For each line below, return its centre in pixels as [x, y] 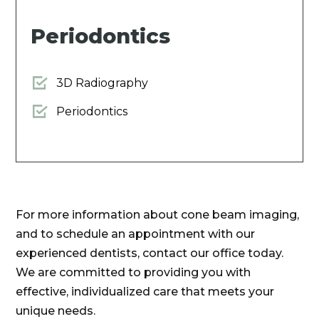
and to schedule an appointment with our [136, 234]
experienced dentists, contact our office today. [150, 253]
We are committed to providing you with [134, 273]
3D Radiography [103, 83]
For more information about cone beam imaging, [158, 215]
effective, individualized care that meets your [145, 292]
